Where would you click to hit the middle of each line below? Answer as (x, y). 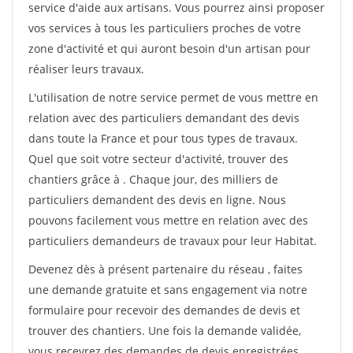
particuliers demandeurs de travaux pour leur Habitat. (173, 241)
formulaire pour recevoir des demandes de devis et (164, 310)
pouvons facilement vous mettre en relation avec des (168, 220)
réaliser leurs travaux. (86, 69)
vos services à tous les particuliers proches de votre (165, 28)
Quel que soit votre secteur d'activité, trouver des (158, 159)
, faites (285, 269)
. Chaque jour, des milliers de (201, 179)
